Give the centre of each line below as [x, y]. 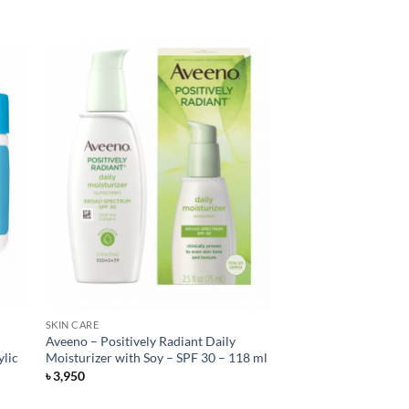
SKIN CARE [72, 325]
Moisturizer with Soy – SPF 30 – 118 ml [156, 358]
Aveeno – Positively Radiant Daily [140, 341]
